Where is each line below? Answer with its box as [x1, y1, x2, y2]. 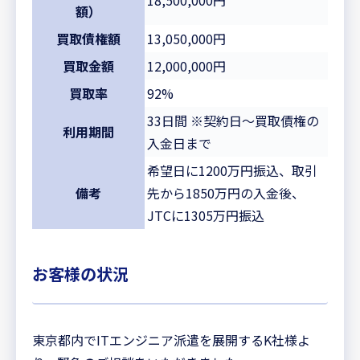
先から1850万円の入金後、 [147, 182, 305, 202]
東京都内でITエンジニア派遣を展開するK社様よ [32, 329, 310, 350]
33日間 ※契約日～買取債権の [147, 110, 319, 130]
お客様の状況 [32, 261, 129, 285]
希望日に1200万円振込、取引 [147, 160, 317, 180]
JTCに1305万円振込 [147, 205, 264, 225]
